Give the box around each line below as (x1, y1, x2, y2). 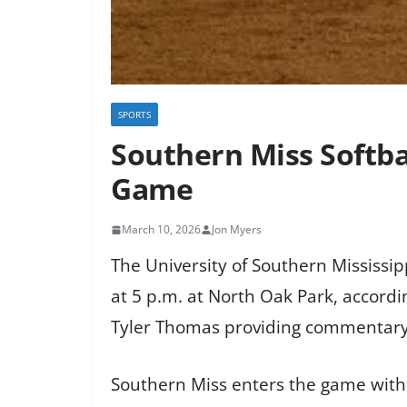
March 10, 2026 (122, 222, 201, 238)
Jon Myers (212, 222, 262, 238)
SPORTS (118, 108, 151, 122)
